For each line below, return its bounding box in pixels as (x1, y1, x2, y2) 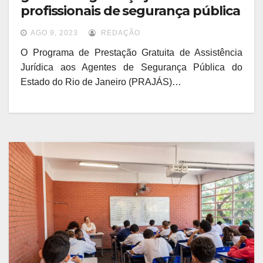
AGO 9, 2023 (31, 29, 78, 38)
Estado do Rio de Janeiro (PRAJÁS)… (21, 77, 181, 87)
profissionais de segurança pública (21, 3, 240, 19)
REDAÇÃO (99, 29, 140, 38)
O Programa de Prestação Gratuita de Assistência (21, 48, 242, 58)
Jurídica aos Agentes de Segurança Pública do (21, 62, 242, 73)
